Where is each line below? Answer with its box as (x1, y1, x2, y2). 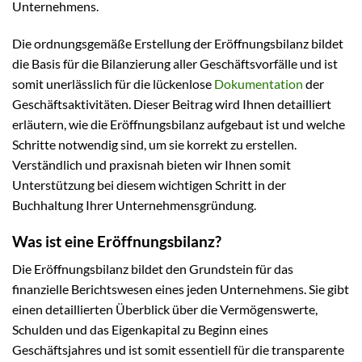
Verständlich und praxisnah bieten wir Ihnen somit (12, 156, 291, 172)
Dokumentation (214, 75, 303, 91)
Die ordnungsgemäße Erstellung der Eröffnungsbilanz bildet (12, 35, 343, 51)
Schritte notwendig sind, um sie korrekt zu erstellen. (12, 136, 297, 152)
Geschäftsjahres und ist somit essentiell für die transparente (12, 342, 344, 358)
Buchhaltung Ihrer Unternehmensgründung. (12, 196, 256, 213)
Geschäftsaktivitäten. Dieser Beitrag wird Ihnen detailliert (12, 95, 331, 112)
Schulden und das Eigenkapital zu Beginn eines (12, 322, 268, 338)
